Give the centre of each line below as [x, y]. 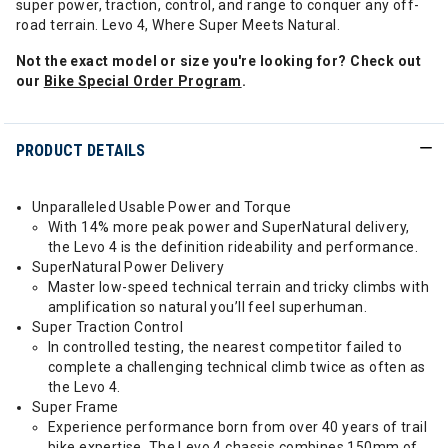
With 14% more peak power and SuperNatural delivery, [229, 227]
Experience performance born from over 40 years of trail [238, 427]
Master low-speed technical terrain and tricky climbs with [238, 287]
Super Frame [75, 407]
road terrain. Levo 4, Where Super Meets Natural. [178, 25]
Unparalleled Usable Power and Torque [162, 207]
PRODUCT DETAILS [81, 150]
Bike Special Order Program [142, 81]
